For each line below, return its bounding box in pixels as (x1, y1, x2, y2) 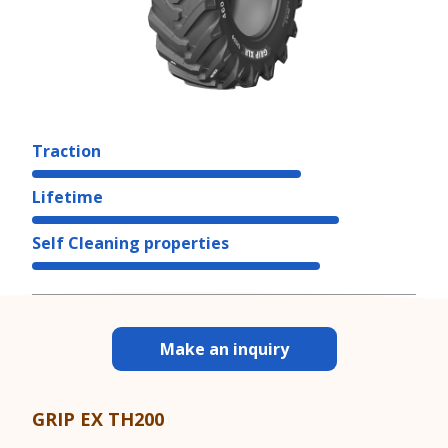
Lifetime (32, 186, 103, 208)
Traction (32, 140, 101, 162)
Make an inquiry (159, 338, 289, 361)
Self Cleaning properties (32, 232, 229, 254)
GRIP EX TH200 (32, 406, 164, 431)
